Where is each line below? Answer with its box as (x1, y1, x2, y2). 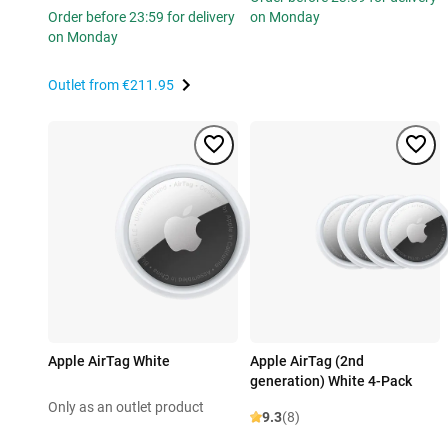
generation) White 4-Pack (250, 373, 412, 390)
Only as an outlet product (48, 399, 204, 416)
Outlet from (48, 77, 122, 94)
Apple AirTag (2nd (250, 353, 364, 370)
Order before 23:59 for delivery (48, 9, 235, 26)
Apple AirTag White (48, 353, 170, 370)
